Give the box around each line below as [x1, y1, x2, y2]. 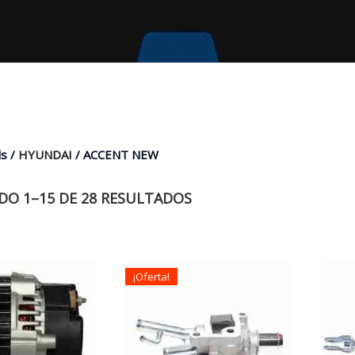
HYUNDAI [18, 147, 72, 163]
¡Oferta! [133, 269, 170, 284]
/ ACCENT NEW [72, 147, 158, 163]
